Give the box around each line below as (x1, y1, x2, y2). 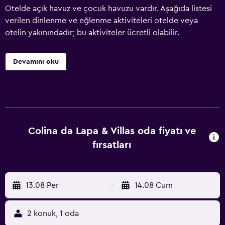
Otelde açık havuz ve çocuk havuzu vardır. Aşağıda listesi (5, 5, 212, 13)
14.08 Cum (135, 181, 173, 189)
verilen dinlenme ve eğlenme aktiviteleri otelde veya (5, 17, 198, 25)
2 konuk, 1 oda (27, 209, 79, 217)
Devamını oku (13, 58, 59, 65)
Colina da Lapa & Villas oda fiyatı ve (28, 126, 196, 136)
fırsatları (92, 140, 132, 150)
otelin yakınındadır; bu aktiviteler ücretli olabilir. (5, 29, 179, 37)
